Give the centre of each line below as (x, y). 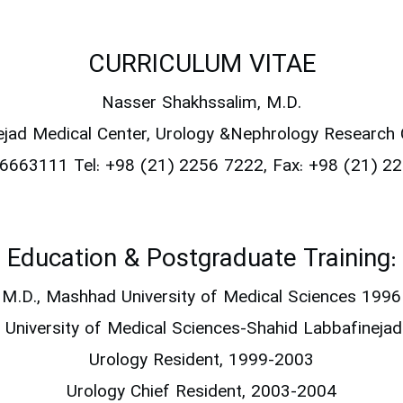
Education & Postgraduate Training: (201, 260)
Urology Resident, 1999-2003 (201, 362)
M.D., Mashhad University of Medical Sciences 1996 (201, 299)
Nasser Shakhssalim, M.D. (201, 104)
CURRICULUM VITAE (201, 66)
